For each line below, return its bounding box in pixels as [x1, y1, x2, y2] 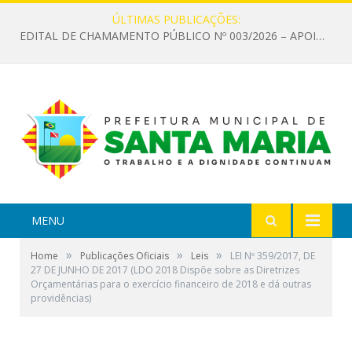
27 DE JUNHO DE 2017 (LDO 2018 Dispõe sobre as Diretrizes [31, 263, 299, 277]
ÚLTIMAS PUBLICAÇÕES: [112, 12, 240, 27]
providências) [31, 291, 91, 306]
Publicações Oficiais [80, 249, 169, 263]
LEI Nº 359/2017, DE [230, 249, 315, 263]
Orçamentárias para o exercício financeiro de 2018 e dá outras [31, 277, 311, 291]
